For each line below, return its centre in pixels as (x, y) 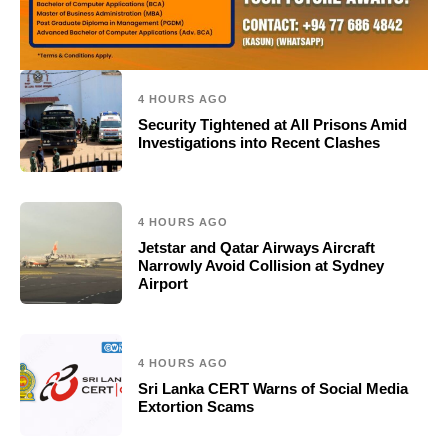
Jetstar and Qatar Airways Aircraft (256, 248)
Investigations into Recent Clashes (259, 143)
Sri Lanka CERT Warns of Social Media (273, 389)
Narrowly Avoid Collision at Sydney (261, 266)
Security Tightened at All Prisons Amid (272, 125)
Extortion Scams (196, 407)
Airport (163, 284)
